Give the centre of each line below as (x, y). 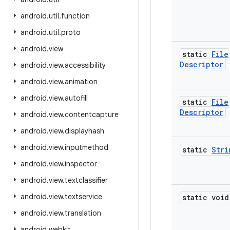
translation (83, 213)
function (75, 16)
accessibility (85, 65)
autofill (76, 98)
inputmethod (87, 147)
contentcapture (92, 114)
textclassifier (86, 180)
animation (81, 82)
